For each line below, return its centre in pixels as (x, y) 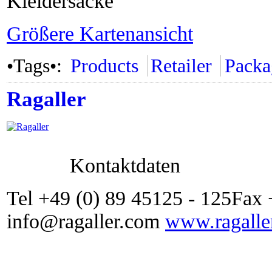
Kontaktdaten (125, 165)
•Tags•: (37, 66)
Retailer (182, 66)
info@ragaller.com (86, 221)
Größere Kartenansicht (100, 34)
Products (104, 66)
